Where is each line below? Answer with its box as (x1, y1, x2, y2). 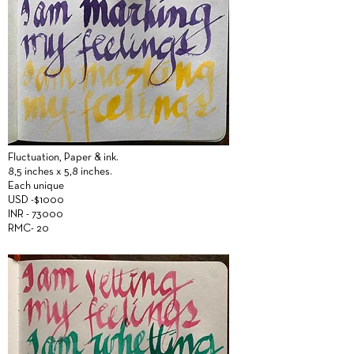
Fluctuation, (8, 153, 64, 163)
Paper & (64, 153, 101, 163)
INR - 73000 (8, 209, 63, 220)
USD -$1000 (8, 195, 66, 205)
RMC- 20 (8, 224, 49, 234)
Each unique (8, 181, 64, 191)
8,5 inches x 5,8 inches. (8, 167, 112, 177)
